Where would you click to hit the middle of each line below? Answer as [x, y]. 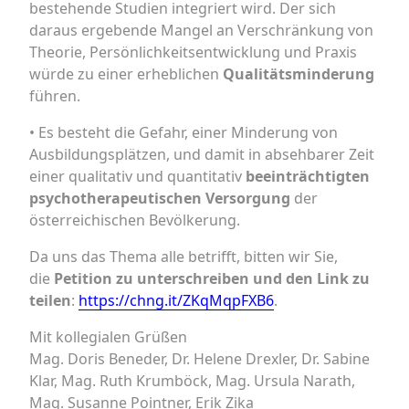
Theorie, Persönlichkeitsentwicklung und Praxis [193, 52]
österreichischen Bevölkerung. [135, 220]
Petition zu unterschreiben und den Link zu [212, 278]
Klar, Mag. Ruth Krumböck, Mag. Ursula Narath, [192, 381]
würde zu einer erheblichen [126, 74]
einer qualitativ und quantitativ [137, 176]
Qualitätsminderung [299, 74]
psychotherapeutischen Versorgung [162, 198]
